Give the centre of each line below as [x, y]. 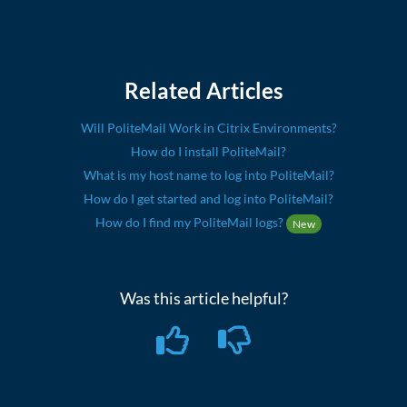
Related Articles [203, 91]
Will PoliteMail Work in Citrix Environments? [208, 128]
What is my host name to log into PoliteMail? [208, 175]
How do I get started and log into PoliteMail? [208, 199]
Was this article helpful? [203, 298]
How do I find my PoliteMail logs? [190, 223]
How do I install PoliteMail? [208, 152]
